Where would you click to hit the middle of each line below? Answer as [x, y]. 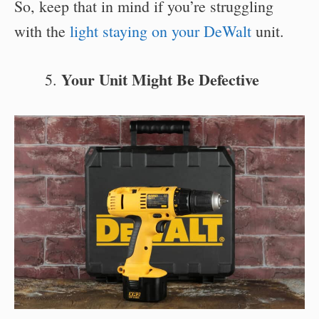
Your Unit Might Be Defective [160, 79]
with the [42, 31]
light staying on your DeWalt [161, 31]
